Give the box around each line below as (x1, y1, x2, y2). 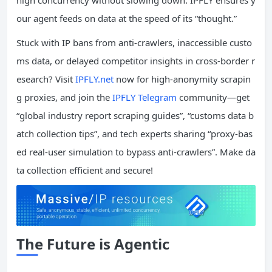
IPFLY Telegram (112, 90, 177, 103)
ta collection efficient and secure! (16, 163, 153, 176)
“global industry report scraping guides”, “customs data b (16, 109, 254, 121)
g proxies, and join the (16, 90, 112, 103)
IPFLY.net (75, 72, 114, 85)
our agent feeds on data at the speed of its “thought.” (16, 12, 237, 24)
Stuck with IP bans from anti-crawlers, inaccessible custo (16, 36, 252, 49)
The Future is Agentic (16, 234, 169, 254)
